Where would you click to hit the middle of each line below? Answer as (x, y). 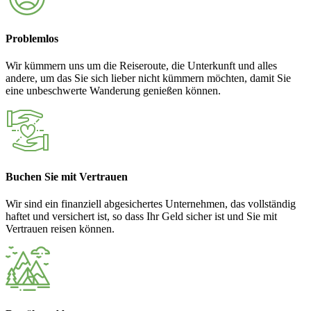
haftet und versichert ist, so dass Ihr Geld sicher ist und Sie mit (141, 216)
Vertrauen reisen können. (60, 228)
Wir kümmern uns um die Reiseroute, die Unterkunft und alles (141, 66)
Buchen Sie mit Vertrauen (67, 176)
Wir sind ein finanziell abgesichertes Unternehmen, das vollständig (151, 203)
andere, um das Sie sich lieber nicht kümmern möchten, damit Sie (148, 78)
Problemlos (32, 39)
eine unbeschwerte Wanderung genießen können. (113, 91)
